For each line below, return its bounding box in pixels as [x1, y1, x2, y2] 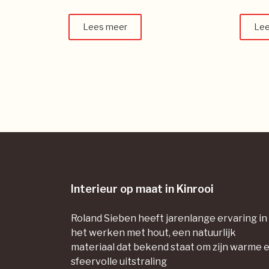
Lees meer [83, 21, 127, 32]
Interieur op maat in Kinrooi [71, 182, 214, 195]
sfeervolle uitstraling [71, 255, 167, 267]
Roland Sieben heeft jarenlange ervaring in [71, 212, 267, 224]
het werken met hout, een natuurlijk [71, 226, 236, 238]
